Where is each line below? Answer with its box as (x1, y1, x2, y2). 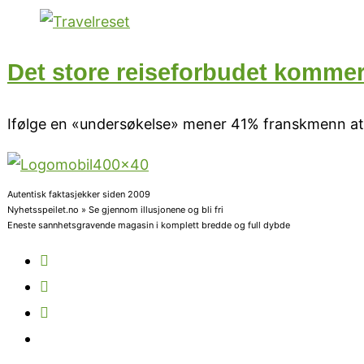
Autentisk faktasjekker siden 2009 (7, 188, 150, 200)
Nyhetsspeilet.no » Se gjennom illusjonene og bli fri (7, 203, 223, 215)
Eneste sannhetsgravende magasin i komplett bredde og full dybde (7, 219, 290, 231)
